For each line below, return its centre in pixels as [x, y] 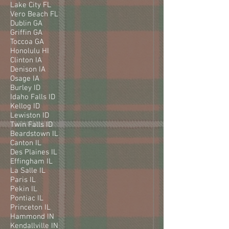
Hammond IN [32, 216]
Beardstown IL [34, 134]
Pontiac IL [27, 198]
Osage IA [25, 78]
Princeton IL [30, 207]
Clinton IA [26, 60]
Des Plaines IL [34, 152]
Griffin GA [26, 32]
